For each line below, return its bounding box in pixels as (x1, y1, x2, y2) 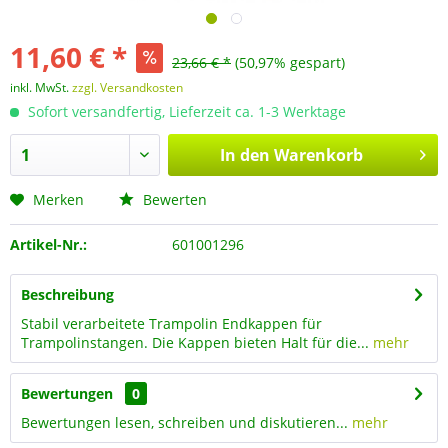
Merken (33, 190, 84, 209)
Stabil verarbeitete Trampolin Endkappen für (21, 314, 322, 333)
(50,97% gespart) (235, 53, 345, 72)
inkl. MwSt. (10, 79, 72, 96)
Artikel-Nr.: (10, 235, 87, 254)
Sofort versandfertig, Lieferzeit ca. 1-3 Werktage (24, 102, 346, 121)
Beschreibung (21, 285, 114, 304)
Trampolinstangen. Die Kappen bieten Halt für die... (21, 333, 369, 352)
